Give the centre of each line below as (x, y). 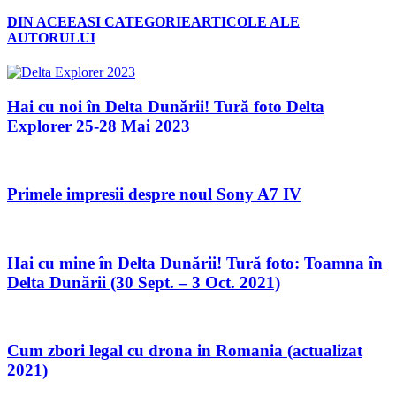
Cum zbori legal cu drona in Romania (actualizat (185, 351)
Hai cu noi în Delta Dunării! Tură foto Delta (166, 106)
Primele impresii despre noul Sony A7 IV (154, 194)
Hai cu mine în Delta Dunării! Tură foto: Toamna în (195, 263)
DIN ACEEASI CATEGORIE (99, 21)
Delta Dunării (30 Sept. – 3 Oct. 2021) (144, 282)
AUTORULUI (51, 37)
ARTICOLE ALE (245, 21)
